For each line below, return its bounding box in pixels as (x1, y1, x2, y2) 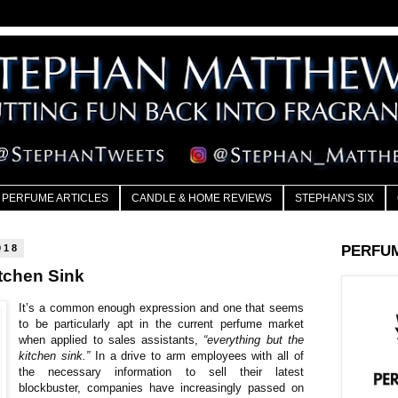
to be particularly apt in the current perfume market (19, 316, 304, 330)
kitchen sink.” (19, 348, 90, 362)
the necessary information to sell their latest (19, 364, 304, 378)
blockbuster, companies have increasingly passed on (19, 380, 304, 394)
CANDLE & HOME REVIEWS (131, 192, 272, 205)
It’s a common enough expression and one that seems (19, 300, 304, 314)
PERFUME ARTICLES (2, 192, 108, 205)
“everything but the (203, 332, 305, 346)
